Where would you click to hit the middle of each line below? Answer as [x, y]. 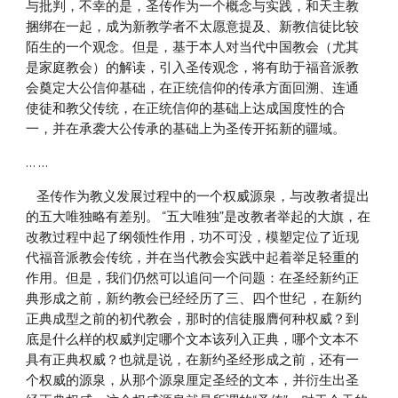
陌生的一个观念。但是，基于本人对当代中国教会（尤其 [193, 47]
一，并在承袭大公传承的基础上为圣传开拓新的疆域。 [186, 129]
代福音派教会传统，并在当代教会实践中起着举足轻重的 [193, 258]
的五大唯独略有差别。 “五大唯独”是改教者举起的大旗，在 [199, 217]
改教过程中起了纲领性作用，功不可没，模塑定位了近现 [193, 237]
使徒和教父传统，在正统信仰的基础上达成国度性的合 [186, 108]
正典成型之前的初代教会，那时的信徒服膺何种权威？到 [193, 319]
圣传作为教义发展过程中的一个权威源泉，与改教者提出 [32, 196]
